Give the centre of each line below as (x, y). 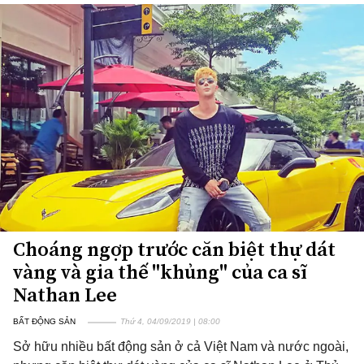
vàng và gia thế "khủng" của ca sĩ (160, 272)
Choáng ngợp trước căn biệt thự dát (174, 249)
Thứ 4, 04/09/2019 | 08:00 (170, 321)
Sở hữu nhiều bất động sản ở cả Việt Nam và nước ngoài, (181, 347)
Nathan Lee (65, 295)
